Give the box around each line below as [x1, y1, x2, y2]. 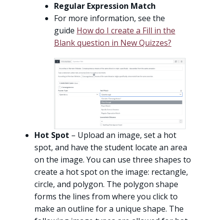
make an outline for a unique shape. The [34, 203, 184, 215]
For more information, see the [54, 13, 165, 24]
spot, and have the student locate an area [34, 142, 187, 153]
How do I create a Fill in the [77, 25, 175, 36]
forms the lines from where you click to [34, 191, 178, 202]
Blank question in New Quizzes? [54, 37, 171, 49]
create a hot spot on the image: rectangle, [34, 166, 188, 178]
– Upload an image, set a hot [69, 130, 176, 141]
